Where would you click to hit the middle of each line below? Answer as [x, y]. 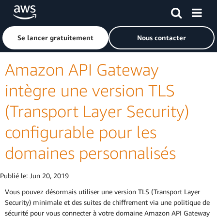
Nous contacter [162, 38]
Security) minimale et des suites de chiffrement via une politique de [107, 202]
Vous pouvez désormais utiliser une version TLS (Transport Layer [102, 192]
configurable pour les [81, 132]
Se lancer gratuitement [55, 38]
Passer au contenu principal [46, 9]
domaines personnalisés [90, 153]
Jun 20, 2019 [49, 176]
